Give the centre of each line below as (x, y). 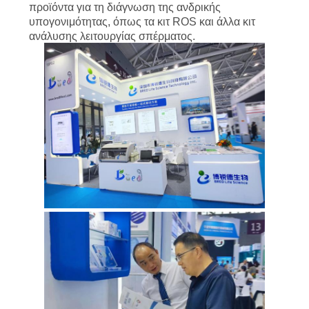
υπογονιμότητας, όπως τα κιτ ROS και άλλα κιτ (142, 22)
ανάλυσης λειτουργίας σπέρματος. (112, 37)
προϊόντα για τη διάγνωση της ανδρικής (124, 8)
